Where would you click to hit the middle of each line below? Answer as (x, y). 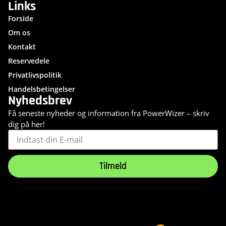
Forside (21, 19)
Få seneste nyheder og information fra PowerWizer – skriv (109, 113)
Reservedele (29, 61)
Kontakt (22, 47)
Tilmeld (113, 166)
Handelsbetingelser (42, 89)
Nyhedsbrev (40, 101)
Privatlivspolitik (35, 75)
